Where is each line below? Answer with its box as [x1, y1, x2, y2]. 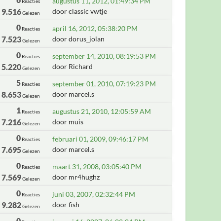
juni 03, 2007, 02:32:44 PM [52, 190, 136, 198]
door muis [52, 117, 84, 126]
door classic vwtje [52, 7, 108, 15]
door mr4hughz [52, 173, 100, 181]
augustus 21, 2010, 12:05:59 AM [52, 107, 151, 115]
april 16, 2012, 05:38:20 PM [52, 24, 138, 33]
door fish [52, 200, 80, 209]
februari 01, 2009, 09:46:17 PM [52, 135, 149, 143]
